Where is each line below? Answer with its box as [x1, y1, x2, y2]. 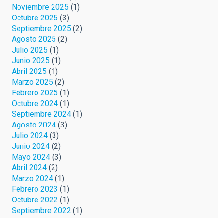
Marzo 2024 [12, 173, 53, 183]
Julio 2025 [12, 45, 48, 54]
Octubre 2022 [12, 195, 58, 204]
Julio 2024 [12, 130, 48, 140]
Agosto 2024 [12, 120, 56, 129]
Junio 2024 [12, 141, 50, 151]
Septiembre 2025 [12, 23, 71, 33]
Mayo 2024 [12, 152, 50, 162]
